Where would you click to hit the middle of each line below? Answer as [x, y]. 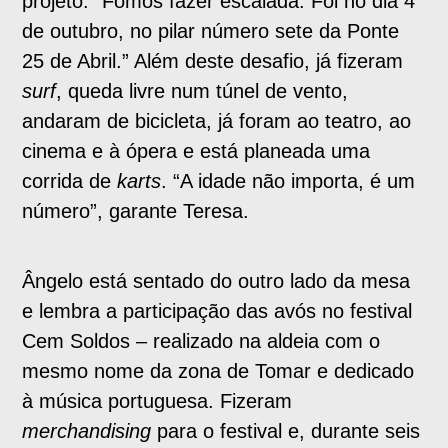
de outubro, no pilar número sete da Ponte [211, 31]
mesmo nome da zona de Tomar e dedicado [218, 371]
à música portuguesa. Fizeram [157, 401]
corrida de [67, 181]
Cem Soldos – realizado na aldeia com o [201, 341]
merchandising [87, 431]
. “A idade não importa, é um [288, 181]
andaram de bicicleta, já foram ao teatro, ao [217, 121]
